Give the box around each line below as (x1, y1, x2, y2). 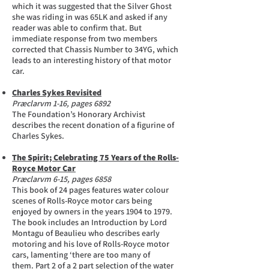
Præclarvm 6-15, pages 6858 (12, 174, 111, 184)
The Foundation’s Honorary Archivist (12, 109, 145, 119)
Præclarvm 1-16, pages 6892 (12, 98, 110, 109)
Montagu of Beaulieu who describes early (12, 228, 160, 238)
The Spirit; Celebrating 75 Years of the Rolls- (12, 152, 179, 163)
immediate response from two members (12, 33, 157, 44)
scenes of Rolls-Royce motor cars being (12, 195, 152, 206)
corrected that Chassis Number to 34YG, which (12, 44, 178, 55)
